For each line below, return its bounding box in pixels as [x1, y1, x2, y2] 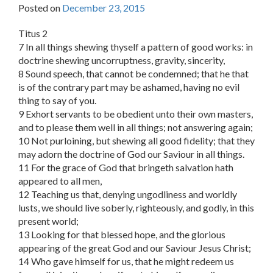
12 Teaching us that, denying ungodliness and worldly [18, 188, 237, 200]
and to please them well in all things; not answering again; [18, 121, 253, 133]
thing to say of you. [18, 94, 96, 107]
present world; [18, 215, 79, 227]
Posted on [18, 2, 62, 14]
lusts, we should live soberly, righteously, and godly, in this [18, 202, 254, 214]
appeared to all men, [18, 175, 102, 187]
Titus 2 [18, 27, 48, 40]
